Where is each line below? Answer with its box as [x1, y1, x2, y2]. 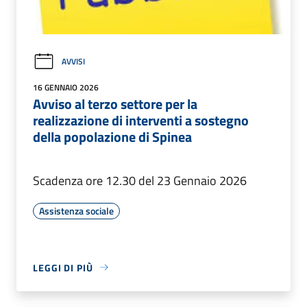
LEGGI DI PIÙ [33, 260, 93, 275]
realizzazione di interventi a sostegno [33, 109, 249, 131]
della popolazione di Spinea [33, 125, 192, 147]
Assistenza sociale [39, 203, 114, 218]
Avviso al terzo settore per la [33, 93, 197, 114]
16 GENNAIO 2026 [33, 80, 99, 94]
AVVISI [62, 55, 85, 69]
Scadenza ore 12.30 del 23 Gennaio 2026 [33, 171, 247, 190]
